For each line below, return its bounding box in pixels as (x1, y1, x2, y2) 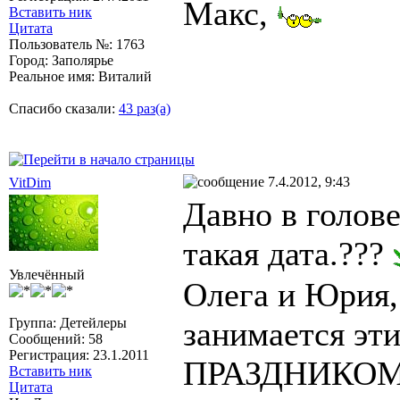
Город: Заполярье (9, 52, 113, 68)
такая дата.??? (183, 234, 393, 272)
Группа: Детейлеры (9, 314, 127, 330)
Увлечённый (9, 266, 85, 282)
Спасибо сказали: (9, 100, 119, 116)
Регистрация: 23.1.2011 (9, 346, 149, 362)
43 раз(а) (119, 100, 171, 116)
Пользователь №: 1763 (9, 36, 145, 52)
